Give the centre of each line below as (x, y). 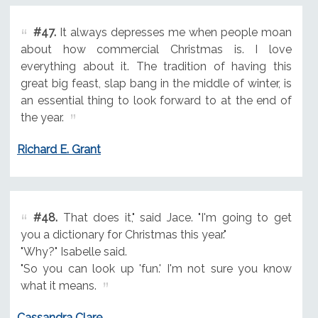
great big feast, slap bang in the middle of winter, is (156, 83)
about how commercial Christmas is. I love (156, 49)
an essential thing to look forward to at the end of (156, 100)
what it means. (58, 285)
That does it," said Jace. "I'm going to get (174, 217)
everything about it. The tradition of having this (156, 66)
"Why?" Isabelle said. (73, 251)
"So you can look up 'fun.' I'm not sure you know (156, 268)
